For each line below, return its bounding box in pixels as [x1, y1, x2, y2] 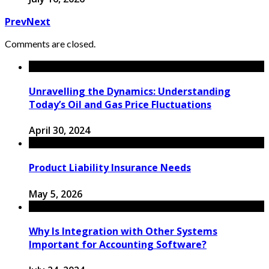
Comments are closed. [5, 37, 95, 49]
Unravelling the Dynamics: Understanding [29, 84, 231, 98]
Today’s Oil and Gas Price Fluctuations [29, 97, 211, 111]
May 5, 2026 [29, 187, 82, 201]
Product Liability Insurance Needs [29, 161, 191, 175]
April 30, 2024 [29, 124, 90, 138]
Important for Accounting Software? [29, 237, 207, 251]
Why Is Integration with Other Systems [29, 224, 217, 238]
